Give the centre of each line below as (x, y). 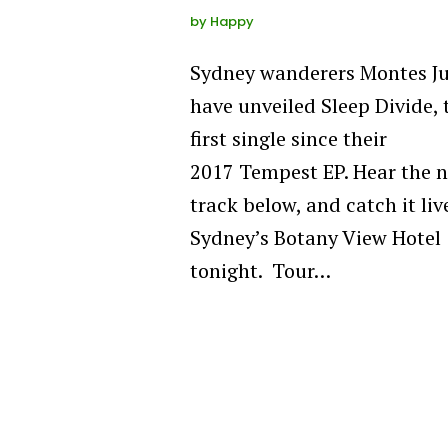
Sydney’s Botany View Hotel (315, 237)
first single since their (288, 138)
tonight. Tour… (260, 270)
